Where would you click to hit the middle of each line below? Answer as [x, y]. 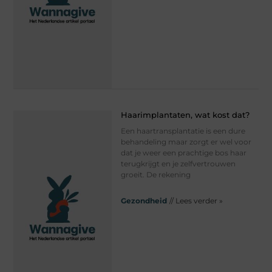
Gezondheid [144, 200]
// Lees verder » [196, 200]
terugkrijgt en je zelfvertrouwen [178, 163]
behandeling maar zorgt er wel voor [186, 141]
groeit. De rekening [155, 174]
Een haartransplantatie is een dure [183, 131]
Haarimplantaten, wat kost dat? [185, 114]
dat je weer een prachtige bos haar [183, 152]
